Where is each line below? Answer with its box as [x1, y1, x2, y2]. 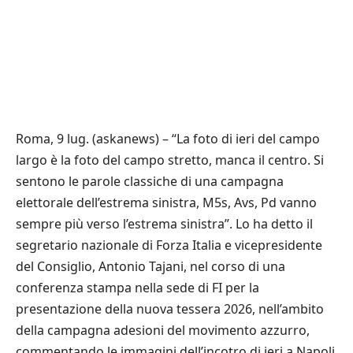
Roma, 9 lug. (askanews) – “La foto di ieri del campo [16, 130, 320, 148]
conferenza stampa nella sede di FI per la [16, 279, 259, 297]
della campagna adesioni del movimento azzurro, [16, 321, 310, 340]
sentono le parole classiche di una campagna [16, 173, 284, 191]
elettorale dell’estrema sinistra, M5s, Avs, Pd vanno [16, 194, 317, 212]
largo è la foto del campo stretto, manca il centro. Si [16, 151, 324, 169]
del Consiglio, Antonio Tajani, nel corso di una [16, 258, 285, 276]
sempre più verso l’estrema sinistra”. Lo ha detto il [16, 215, 313, 233]
